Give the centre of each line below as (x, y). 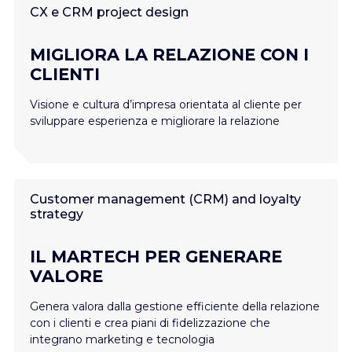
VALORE (66, 276)
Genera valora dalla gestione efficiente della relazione (175, 306)
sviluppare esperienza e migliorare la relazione (155, 121)
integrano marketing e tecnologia (122, 339)
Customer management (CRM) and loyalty (165, 199)
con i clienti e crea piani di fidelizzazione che (150, 323)
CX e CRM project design (109, 12)
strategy (57, 214)
